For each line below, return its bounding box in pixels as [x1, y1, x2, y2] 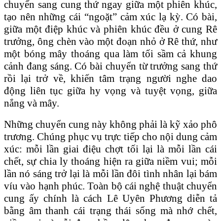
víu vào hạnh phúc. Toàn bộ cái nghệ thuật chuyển [4, 180, 217, 192]
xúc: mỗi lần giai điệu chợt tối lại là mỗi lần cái [4, 143, 217, 155]
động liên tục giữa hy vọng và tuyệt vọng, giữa [4, 84, 217, 97]
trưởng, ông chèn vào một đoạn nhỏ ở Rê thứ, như [4, 35, 217, 47]
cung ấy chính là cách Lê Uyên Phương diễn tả [4, 192, 217, 204]
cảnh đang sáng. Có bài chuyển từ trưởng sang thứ [4, 60, 217, 72]
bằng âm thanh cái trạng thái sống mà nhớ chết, [4, 204, 217, 217]
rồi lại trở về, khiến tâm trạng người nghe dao [4, 72, 217, 84]
